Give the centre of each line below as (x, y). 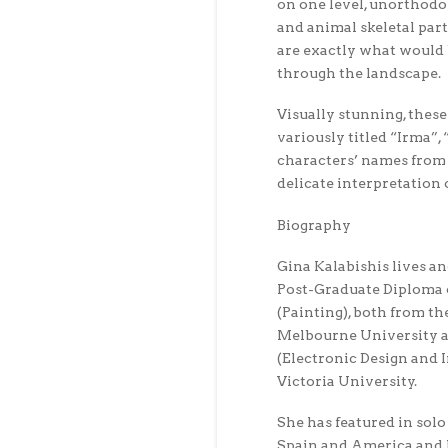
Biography (314, 224)
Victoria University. (347, 381)
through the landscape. (359, 72)
